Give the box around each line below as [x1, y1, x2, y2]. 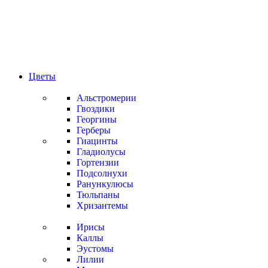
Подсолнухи [77, 168, 127, 178]
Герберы [77, 125, 111, 135]
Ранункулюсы [77, 179, 133, 189]
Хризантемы [77, 200, 128, 211]
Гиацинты [77, 136, 118, 146]
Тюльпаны [77, 190, 120, 200]
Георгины [77, 114, 117, 124]
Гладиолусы [77, 147, 126, 157]
